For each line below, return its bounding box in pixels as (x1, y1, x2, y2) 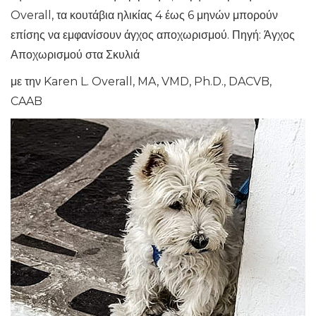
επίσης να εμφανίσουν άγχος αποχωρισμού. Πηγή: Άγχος (11, 28, 295, 42)
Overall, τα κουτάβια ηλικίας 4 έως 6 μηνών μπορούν (11, 8, 278, 23)
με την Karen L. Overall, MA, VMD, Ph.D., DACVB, (11, 75, 272, 89)
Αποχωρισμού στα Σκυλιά (11, 48, 140, 62)
